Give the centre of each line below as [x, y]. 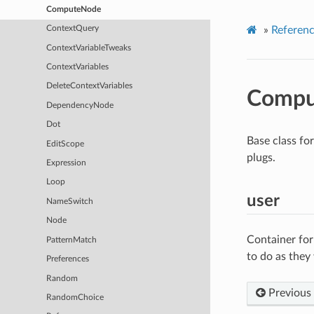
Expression [67, 163]
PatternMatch [72, 240]
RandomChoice [75, 297]
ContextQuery [73, 29]
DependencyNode [80, 105]
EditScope [66, 144]
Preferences [68, 259]
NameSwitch [70, 201]
